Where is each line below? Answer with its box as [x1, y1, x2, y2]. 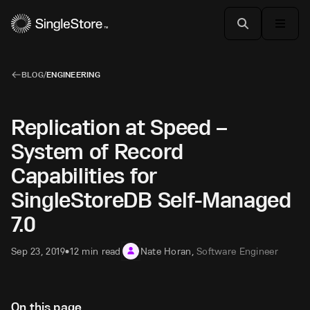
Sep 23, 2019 [11, 244, 66, 257]
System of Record [11, 138, 183, 165]
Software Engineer [197, 244, 278, 257]
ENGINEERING [46, 69, 100, 80]
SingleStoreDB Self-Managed [11, 186, 291, 213]
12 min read [69, 244, 121, 257]
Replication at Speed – [11, 113, 228, 140]
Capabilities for [11, 162, 157, 189]
